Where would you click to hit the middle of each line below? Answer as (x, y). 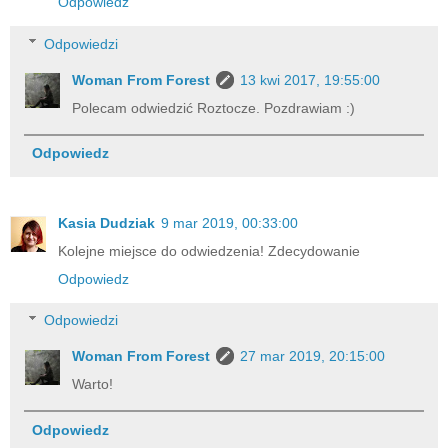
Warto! (93, 384)
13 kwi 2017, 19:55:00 (310, 79)
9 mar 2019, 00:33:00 (229, 222)
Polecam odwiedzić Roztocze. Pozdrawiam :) (214, 107)
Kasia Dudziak (106, 222)
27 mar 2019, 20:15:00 (313, 356)
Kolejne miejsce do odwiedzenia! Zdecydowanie (209, 250)
